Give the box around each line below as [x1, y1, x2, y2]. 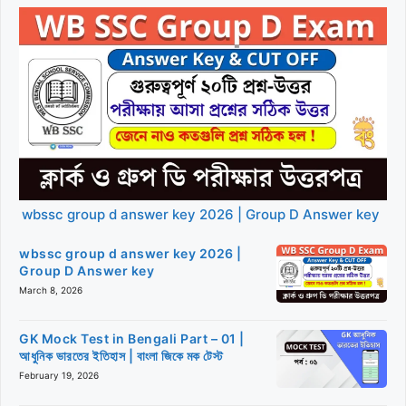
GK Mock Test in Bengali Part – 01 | [19, 331, 245, 346]
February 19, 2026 [19, 370, 99, 381]
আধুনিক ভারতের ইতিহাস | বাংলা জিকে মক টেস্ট [19, 348, 223, 363]
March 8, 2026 [19, 285, 82, 295]
